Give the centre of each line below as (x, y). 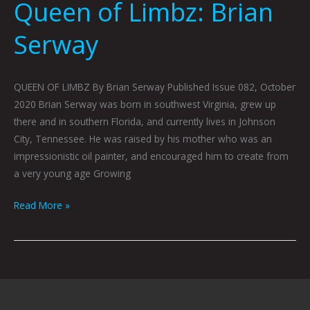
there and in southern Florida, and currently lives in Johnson (145, 122)
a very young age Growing (72, 174)
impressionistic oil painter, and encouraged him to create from (151, 156)
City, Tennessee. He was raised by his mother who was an (143, 139)
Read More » (42, 205)
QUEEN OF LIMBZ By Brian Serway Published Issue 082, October (155, 87)
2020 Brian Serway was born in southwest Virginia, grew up (145, 104)
